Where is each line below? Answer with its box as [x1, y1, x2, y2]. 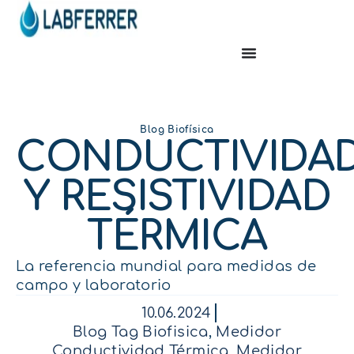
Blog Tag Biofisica [73, 324, 209, 340]
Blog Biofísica [140, 124, 214, 135]
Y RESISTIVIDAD [24, 175, 330, 220]
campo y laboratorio [16, 277, 171, 293]
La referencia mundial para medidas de [16, 258, 317, 274]
